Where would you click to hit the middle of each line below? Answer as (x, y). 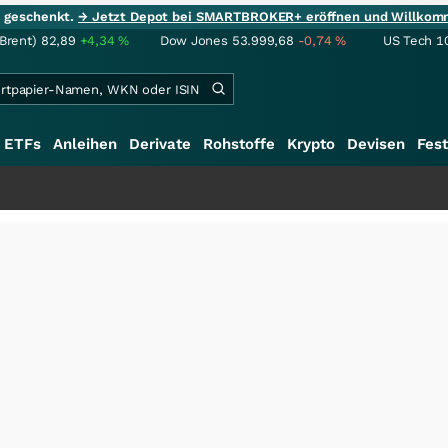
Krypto (311, 144)
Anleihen (85, 144)
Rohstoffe (239, 144)
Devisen (376, 144)
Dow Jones (194, 40)
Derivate (160, 144)
